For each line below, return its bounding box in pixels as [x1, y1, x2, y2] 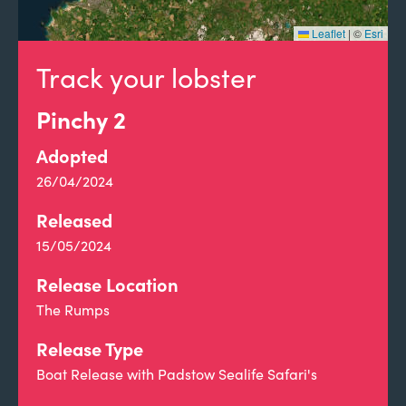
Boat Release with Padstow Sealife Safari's [36, 364, 317, 383]
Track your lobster [36, 59, 256, 95]
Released [36, 208, 112, 232]
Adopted [36, 143, 108, 168]
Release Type [36, 336, 143, 361]
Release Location [36, 272, 179, 296]
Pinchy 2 [36, 102, 126, 135]
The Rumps [36, 300, 110, 319]
